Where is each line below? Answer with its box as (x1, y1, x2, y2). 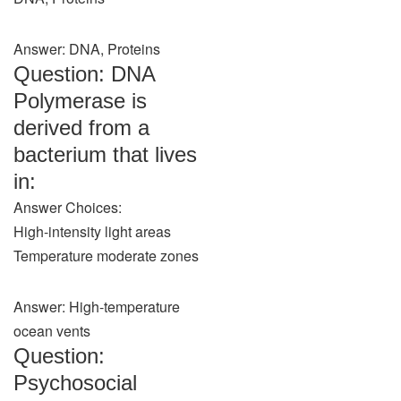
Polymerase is (13, 89, 147, 113)
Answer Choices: (13, 197, 122, 218)
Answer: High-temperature (13, 296, 180, 317)
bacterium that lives (13, 142, 197, 166)
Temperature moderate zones (13, 245, 199, 266)
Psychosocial (13, 371, 137, 395)
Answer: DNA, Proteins (13, 38, 160, 59)
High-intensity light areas (13, 221, 171, 242)
